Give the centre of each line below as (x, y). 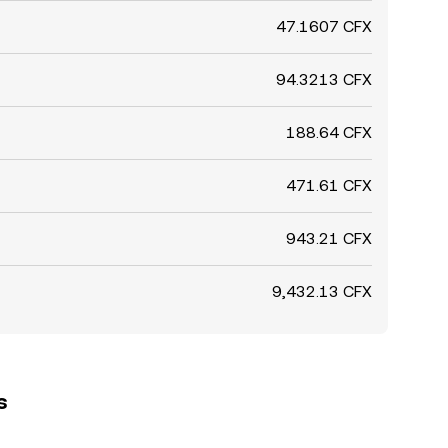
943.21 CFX (329, 238)
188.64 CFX (329, 132)
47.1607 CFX (324, 26)
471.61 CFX (329, 185)
